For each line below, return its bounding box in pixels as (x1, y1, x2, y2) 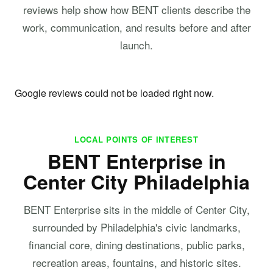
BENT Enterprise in (47, 146, 226, 175)
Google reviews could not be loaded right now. (15, 85, 214, 100)
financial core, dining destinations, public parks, (28, 236, 245, 252)
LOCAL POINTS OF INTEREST (74, 133, 199, 145)
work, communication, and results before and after (22, 19, 251, 35)
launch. (120, 37, 153, 52)
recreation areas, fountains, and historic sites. (32, 254, 241, 270)
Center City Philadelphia (23, 167, 250, 196)
